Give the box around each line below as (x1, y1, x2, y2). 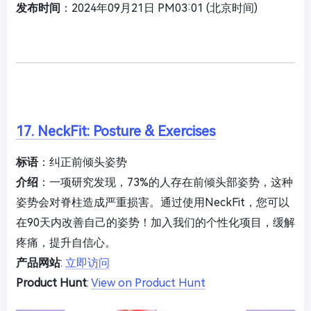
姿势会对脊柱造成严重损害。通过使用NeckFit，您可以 (16, 196, 289, 209)
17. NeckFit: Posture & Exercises (16, 123, 215, 140)
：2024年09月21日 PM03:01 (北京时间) (60, 1, 258, 15)
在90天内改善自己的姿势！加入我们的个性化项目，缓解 (16, 216, 295, 229)
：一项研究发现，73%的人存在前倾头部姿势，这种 (38, 176, 293, 189)
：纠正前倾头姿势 (38, 155, 127, 169)
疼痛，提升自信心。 (16, 236, 116, 249)
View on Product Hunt (91, 276, 205, 289)
